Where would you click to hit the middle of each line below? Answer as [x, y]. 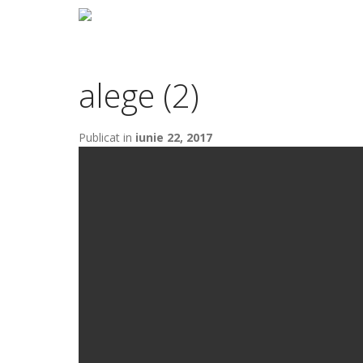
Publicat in [107, 137]
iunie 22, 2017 [174, 137]
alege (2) [139, 95]
